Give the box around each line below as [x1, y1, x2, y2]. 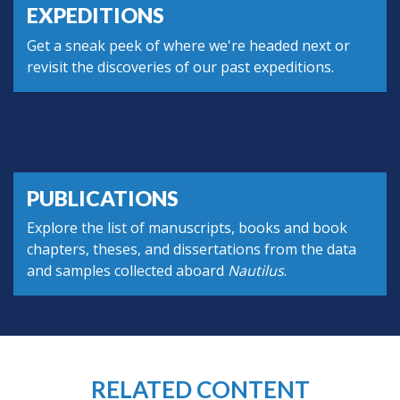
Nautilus [228, 261, 284, 281]
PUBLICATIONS [27, 185, 179, 211]
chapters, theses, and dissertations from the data [27, 239, 356, 260]
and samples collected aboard [27, 261, 228, 281]
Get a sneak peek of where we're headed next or [27, 35, 350, 55]
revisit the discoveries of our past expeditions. [27, 56, 334, 77]
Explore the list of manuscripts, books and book [27, 218, 347, 238]
